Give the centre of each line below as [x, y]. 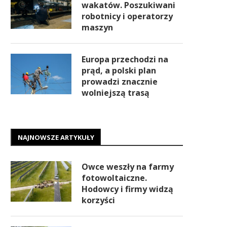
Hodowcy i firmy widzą [127, 189]
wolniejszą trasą [116, 93]
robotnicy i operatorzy [127, 16]
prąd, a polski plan [119, 70]
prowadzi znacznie [120, 82]
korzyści [98, 200]
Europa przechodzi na [125, 59]
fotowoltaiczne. [114, 178]
